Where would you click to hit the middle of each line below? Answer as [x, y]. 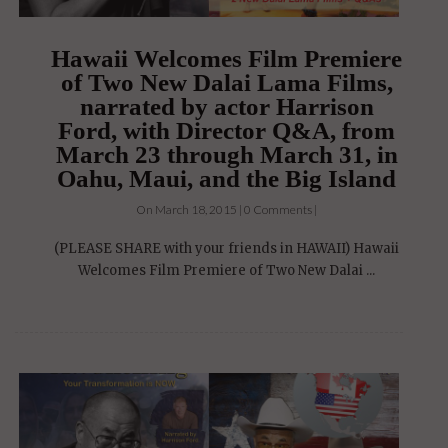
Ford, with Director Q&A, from [226, 131]
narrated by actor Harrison [226, 107]
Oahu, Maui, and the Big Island [226, 179]
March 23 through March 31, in [226, 155]
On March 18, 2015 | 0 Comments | [226, 210]
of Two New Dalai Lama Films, [226, 83]
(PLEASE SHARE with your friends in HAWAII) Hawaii [226, 249]
